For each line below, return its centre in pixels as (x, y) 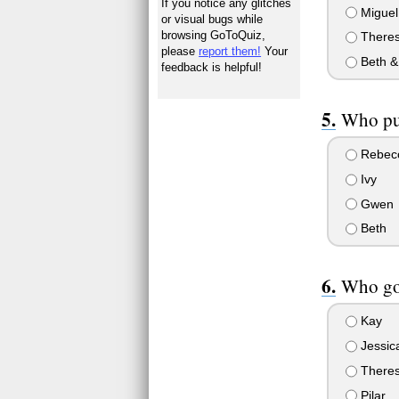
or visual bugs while (212, 19)
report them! (230, 51)
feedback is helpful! (212, 67)
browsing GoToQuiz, (214, 35)
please (180, 51)
